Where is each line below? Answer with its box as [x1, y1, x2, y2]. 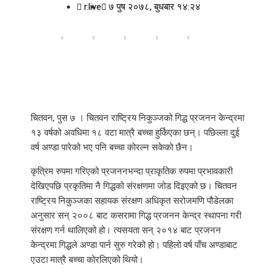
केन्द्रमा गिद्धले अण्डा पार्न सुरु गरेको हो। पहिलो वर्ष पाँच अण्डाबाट [31, 239, 238, 251]
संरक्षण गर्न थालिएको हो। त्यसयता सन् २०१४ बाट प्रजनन [31, 225, 221, 236]
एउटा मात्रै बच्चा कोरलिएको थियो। [31, 254, 144, 266]
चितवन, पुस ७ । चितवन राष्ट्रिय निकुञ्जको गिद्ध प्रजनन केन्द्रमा [31, 112, 244, 124]
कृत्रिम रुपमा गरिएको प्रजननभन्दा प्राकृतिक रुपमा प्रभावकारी [31, 166, 233, 177]
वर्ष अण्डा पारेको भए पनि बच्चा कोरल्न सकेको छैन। [31, 142, 193, 153]
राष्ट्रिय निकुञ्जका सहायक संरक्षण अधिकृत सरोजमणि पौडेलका [31, 195, 233, 207]
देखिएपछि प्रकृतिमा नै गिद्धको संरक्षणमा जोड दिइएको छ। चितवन [31, 180, 237, 192]
